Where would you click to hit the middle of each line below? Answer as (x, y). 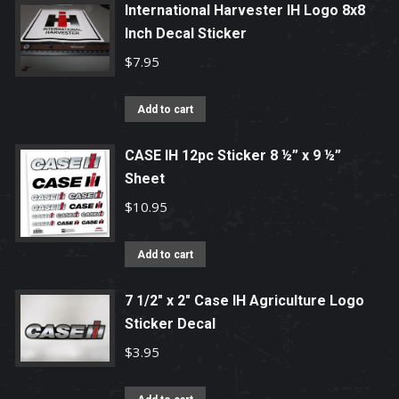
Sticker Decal (170, 323)
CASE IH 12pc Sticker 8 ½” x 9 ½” (233, 155)
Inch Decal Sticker (186, 33)
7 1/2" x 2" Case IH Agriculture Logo (244, 300)
